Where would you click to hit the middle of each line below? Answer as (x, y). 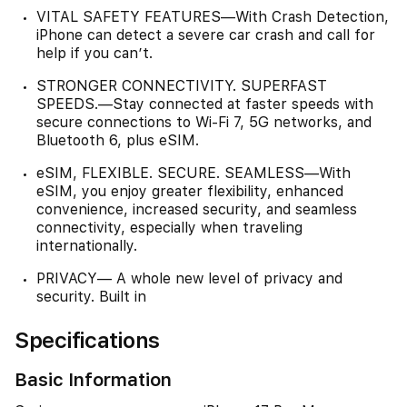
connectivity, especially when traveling (169, 228)
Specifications (88, 340)
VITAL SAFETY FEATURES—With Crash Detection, (213, 17)
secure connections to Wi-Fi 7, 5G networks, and (204, 122)
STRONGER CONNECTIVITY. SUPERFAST (182, 86)
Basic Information (93, 380)
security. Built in (91, 297)
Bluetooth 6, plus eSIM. (118, 140)
